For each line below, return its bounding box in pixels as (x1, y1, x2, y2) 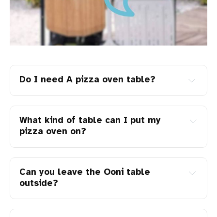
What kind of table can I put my (19, 116, 161, 126)
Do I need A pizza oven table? (19, 75, 156, 85)
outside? (19, 178, 59, 188)
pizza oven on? (19, 127, 87, 137)
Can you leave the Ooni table (19, 167, 151, 177)
